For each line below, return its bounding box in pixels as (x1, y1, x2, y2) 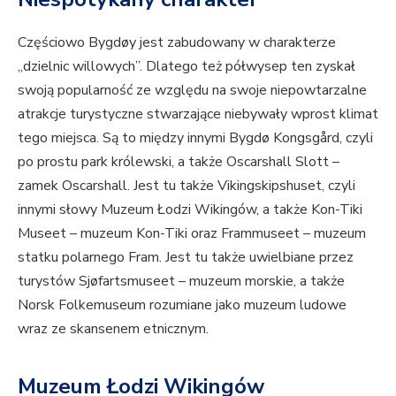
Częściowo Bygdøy (18, 33, 136, 53)
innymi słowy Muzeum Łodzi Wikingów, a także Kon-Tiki (18, 200, 362, 220)
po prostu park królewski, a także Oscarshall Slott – (18, 152, 339, 172)
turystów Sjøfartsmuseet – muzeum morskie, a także (18, 271, 345, 292)
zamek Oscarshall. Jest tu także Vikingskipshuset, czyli (18, 176, 355, 196)
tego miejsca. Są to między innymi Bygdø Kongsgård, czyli (18, 128, 373, 148)
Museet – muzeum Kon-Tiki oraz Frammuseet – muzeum (18, 224, 366, 244)
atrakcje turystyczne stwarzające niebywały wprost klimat (18, 104, 378, 125)
